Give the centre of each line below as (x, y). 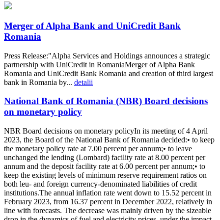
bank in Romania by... (39, 82)
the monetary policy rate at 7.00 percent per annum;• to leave (98, 149)
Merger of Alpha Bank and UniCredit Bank (92, 26)
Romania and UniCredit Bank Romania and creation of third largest (109, 73)
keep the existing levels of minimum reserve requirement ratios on (105, 175)
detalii (83, 82)
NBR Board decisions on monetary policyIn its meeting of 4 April (106, 131)
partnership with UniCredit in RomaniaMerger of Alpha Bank (99, 64)
